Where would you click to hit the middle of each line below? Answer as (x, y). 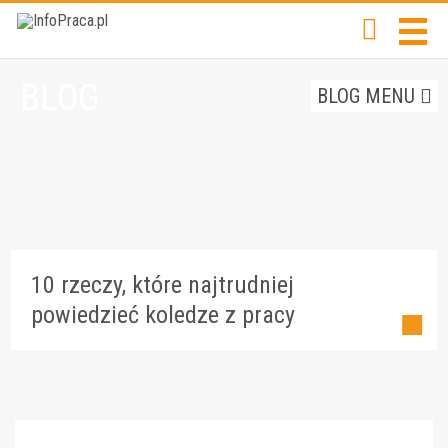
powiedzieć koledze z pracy (163, 315)
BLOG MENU (368, 96)
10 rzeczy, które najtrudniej (163, 285)
